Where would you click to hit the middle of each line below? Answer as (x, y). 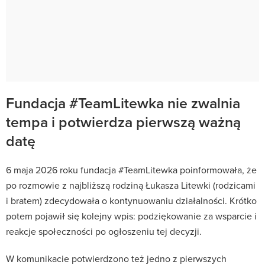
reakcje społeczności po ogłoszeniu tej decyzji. (104, 231)
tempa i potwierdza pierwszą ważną (123, 122)
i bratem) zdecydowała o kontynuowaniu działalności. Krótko (131, 200)
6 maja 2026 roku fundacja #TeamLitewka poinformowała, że (131, 169)
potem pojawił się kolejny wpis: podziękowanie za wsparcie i (131, 216)
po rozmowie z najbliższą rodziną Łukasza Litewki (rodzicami (131, 185)
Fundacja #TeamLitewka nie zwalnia (123, 103)
